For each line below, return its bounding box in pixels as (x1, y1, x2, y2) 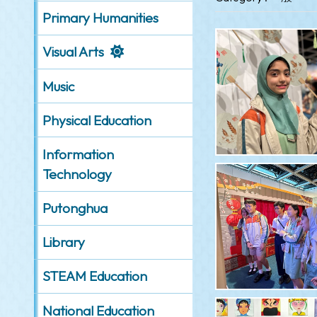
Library (42, 234, 85, 251)
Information (42, 145, 114, 163)
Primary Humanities (42, 9, 158, 27)
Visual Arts (42, 43, 104, 61)
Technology (42, 165, 112, 183)
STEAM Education (42, 267, 147, 285)
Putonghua (42, 200, 108, 217)
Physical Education (42, 111, 151, 129)
